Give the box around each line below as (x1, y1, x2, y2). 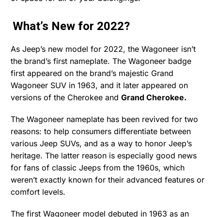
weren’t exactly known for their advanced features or (11, 175, 205, 185)
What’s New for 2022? (13, 18, 130, 35)
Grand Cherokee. (121, 93, 187, 103)
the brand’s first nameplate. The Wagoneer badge (11, 56, 192, 66)
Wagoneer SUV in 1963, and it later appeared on (11, 80, 188, 91)
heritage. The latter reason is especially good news (11, 151, 197, 161)
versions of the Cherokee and (11, 93, 122, 103)
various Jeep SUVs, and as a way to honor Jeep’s (11, 139, 192, 149)
